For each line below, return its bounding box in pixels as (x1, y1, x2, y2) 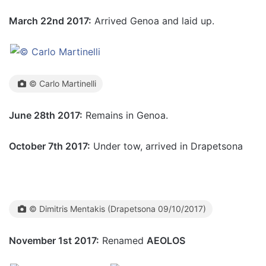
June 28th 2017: (9, 109, 83, 121)
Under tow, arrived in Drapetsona (90, 140, 243, 152)
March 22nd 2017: (9, 15, 91, 27)
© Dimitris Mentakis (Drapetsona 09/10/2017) (29, 204, 206, 214)
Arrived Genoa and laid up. (91, 15, 214, 27)
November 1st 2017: (9, 235, 99, 246)
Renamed (99, 235, 147, 246)
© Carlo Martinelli (29, 78, 96, 88)
